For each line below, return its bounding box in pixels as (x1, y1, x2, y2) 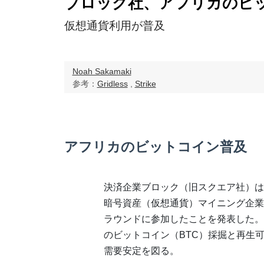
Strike (134, 78, 156, 88)
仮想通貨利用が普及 (64, 19, 165, 32)
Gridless (97, 78, 128, 88)
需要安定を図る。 (103, 245, 179, 256)
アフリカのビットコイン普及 (64, 139, 247, 155)
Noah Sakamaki (72, 66, 131, 76)
